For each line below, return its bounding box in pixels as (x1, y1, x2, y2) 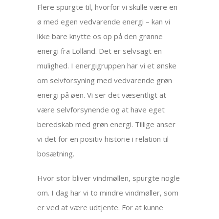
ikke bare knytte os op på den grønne (37, 31, 163, 41)
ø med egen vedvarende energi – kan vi (37, 17, 171, 26)
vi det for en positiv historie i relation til (37, 134, 169, 144)
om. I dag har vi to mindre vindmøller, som (37, 188, 179, 197)
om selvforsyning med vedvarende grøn (37, 75, 173, 85)
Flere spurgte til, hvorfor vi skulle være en (37, 2, 178, 12)
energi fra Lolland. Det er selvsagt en (37, 46, 162, 56)
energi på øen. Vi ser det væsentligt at (37, 90, 167, 100)
